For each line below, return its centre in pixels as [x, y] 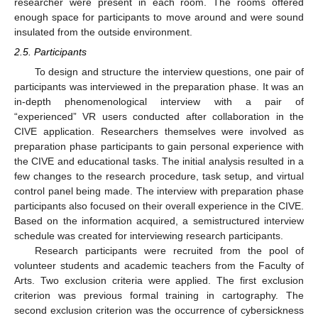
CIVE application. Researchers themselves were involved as [159, 131]
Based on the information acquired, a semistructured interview [159, 220]
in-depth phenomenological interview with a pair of [159, 101]
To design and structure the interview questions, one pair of [169, 71]
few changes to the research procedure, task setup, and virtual [159, 176]
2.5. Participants [50, 51]
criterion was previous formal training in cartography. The [159, 295]
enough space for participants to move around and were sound [159, 17]
